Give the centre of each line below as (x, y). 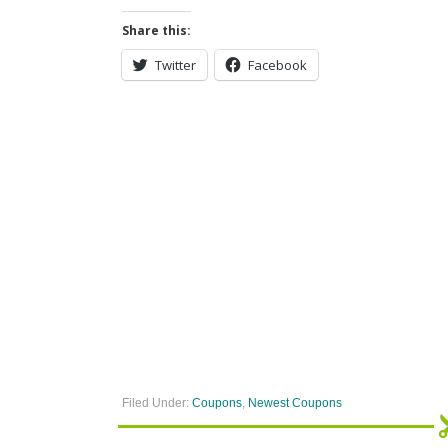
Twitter (175, 65)
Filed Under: (157, 403)
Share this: (156, 30)
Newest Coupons (295, 403)
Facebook (277, 65)
